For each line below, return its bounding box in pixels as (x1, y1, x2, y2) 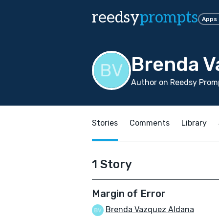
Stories (92, 118, 118, 128)
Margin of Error (92, 188, 166, 199)
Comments (130, 118, 170, 128)
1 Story (92, 157, 132, 171)
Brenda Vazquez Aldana (106, 205, 194, 214)
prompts (140, 8, 198, 27)
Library (181, 118, 207, 128)
